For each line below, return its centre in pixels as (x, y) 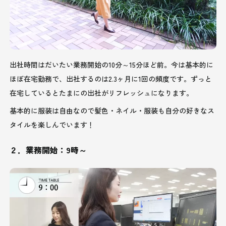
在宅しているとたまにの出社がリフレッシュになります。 (102, 93)
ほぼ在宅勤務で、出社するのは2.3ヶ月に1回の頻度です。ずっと (111, 78)
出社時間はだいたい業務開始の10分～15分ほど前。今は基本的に (112, 64)
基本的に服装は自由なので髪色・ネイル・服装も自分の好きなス (112, 110)
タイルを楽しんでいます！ (52, 124)
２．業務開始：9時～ (48, 150)
